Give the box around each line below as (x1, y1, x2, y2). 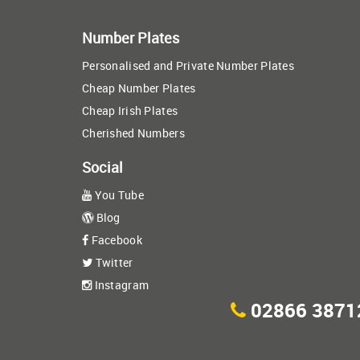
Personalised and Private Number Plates (82, 57, 294, 73)
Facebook (88, 231, 142, 247)
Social (82, 157, 123, 177)
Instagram (92, 276, 149, 292)
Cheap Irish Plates (82, 102, 178, 118)
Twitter (92, 254, 133, 270)
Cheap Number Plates (82, 80, 196, 96)
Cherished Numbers (82, 125, 185, 141)
